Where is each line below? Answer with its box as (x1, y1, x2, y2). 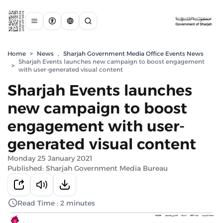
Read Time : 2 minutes (17, 199, 95, 208)
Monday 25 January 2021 (7, 154, 92, 163)
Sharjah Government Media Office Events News (63, 50, 204, 57)
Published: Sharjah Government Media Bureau (7, 164, 168, 173)
